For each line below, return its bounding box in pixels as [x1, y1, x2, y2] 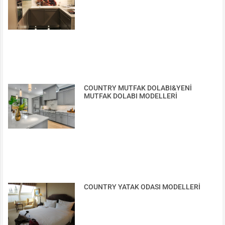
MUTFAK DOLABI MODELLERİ [84, 92, 178, 100]
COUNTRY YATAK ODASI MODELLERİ [84, 183, 201, 191]
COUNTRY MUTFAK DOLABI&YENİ [84, 84, 192, 92]
